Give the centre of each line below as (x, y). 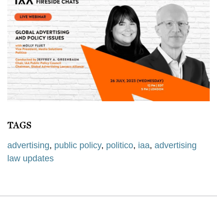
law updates (31, 159)
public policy (78, 146)
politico (120, 146)
